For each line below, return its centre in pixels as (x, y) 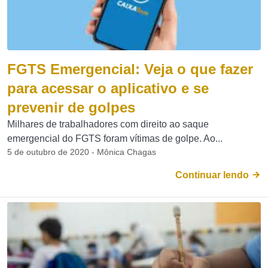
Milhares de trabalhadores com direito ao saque (108, 124)
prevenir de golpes (71, 107)
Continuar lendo (213, 175)
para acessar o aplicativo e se (108, 88)
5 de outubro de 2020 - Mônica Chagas (82, 152)
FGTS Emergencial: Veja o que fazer (130, 69)
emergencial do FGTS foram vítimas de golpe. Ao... (115, 138)
